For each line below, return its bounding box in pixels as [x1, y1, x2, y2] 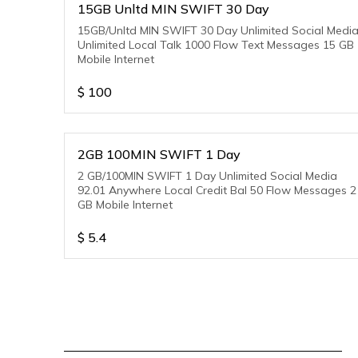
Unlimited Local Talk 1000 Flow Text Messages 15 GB [78, 38, 354, 52]
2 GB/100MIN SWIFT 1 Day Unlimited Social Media [78, 169, 337, 183]
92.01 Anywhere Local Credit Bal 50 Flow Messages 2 [78, 183, 356, 197]
